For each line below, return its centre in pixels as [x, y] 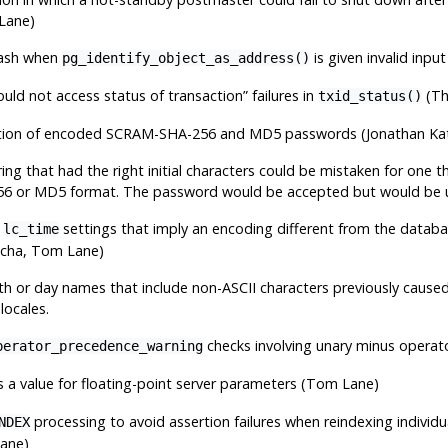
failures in [282, 95]
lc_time [30, 228]
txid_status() [369, 95]
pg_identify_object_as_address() [185, 57]
